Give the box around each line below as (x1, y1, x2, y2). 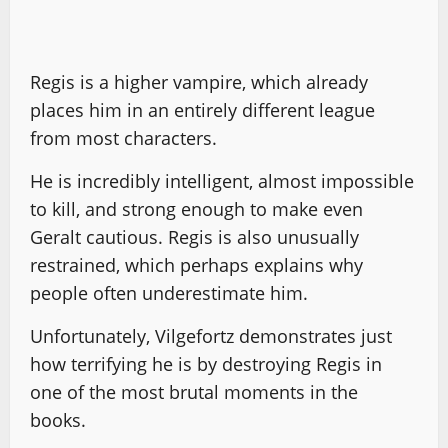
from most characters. (30, 125, 217, 150)
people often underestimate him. (30, 280, 308, 305)
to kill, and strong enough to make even (30, 196, 363, 221)
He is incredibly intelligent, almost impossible (30, 168, 414, 193)
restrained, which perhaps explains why (30, 252, 363, 277)
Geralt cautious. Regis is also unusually (30, 224, 359, 249)
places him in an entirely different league (30, 97, 375, 122)
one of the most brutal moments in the (30, 379, 358, 404)
